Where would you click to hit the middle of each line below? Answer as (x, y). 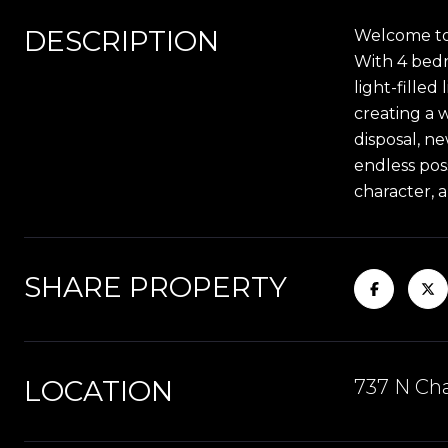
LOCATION (98, 391)
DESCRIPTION (121, 41)
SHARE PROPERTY (155, 287)
